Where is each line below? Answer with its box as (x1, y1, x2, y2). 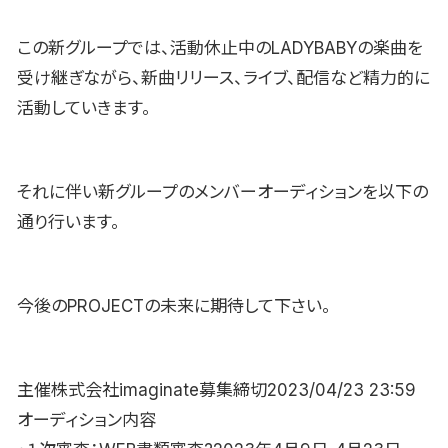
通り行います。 (17, 211, 120, 232)
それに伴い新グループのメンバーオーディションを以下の (17, 181, 428, 202)
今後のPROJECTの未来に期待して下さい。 (17, 295, 331, 316)
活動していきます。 (17, 97, 151, 118)
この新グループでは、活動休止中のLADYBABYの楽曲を (17, 37, 423, 58)
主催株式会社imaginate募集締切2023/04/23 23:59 (17, 379, 416, 400)
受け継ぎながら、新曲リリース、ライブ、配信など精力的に (17, 67, 430, 88)
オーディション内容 (17, 409, 156, 430)
